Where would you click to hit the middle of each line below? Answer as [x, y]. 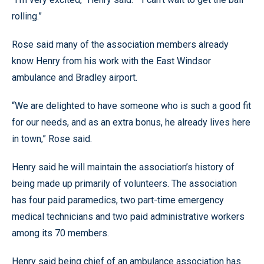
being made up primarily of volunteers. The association [124, 184]
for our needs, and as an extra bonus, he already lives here [131, 122]
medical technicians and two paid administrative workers [128, 217]
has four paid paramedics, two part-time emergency [118, 200]
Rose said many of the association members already [120, 44]
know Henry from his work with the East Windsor [111, 61]
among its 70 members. [60, 233]
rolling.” [27, 16]
